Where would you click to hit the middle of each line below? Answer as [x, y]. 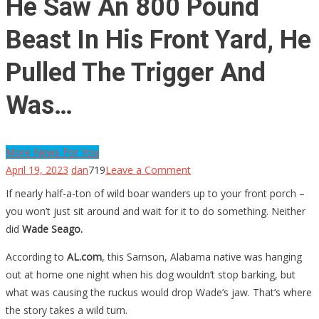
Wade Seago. [52, 229]
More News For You [52, 152]
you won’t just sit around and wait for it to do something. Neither [156, 211]
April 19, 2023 [37, 169]
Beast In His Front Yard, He [158, 40]
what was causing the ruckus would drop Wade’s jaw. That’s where [159, 292]
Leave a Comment [148, 169]
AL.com [84, 256]
